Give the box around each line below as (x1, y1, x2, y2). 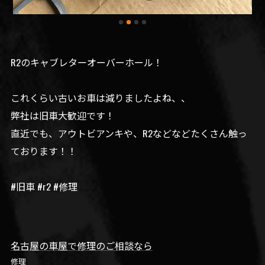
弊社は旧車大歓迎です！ (10, 108, 115, 122)
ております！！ (10, 143, 77, 158)
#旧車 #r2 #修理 (10, 179, 77, 193)
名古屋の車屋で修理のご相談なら (10, 238, 153, 253)
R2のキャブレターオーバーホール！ (10, 54, 163, 69)
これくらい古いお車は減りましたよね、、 (10, 90, 190, 105)
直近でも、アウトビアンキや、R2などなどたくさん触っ (10, 125, 247, 140)
